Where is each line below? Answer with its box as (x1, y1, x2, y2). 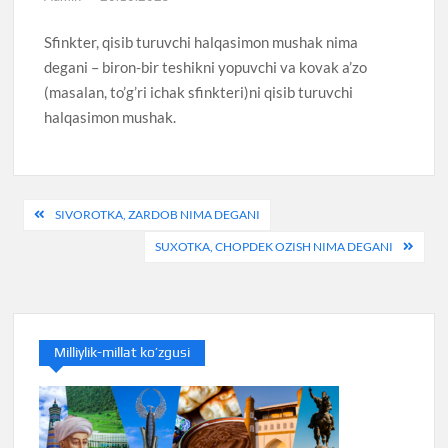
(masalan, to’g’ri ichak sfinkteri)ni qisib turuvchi (44, 83, 354, 102)
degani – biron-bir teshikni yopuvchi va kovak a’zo (44, 58, 368, 77)
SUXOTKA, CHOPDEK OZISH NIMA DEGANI (154, 238, 393, 254)
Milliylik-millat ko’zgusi (54, 343, 191, 360)
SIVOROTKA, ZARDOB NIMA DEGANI (55, 206, 261, 222)
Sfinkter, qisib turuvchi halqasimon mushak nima (44, 33, 359, 52)
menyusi (12, 229, 125, 265)
